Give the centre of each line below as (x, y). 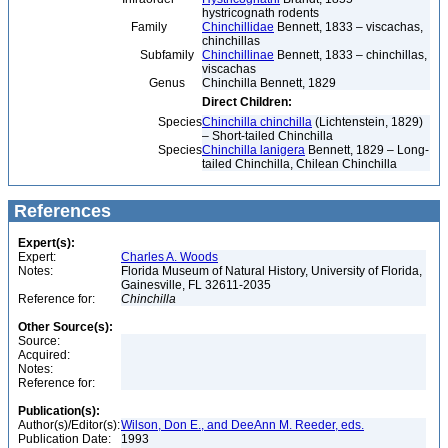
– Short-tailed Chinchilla (267, 136)
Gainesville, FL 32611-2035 (197, 285)
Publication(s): (59, 411)
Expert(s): (46, 243)
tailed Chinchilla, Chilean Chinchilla (299, 164)
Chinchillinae (238, 55)
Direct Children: (247, 102)
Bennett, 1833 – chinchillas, (350, 55)
